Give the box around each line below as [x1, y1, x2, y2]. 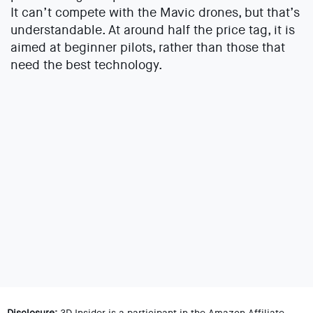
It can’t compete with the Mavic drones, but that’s [10, 4, 300, 22]
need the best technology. [10, 57, 163, 74]
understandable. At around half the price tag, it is [10, 22, 295, 39]
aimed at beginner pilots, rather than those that [10, 39, 285, 57]
